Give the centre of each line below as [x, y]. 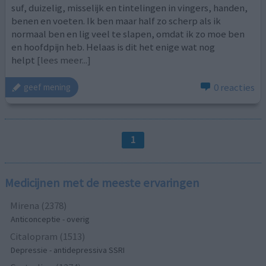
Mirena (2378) [39, 206]
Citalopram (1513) [48, 237]
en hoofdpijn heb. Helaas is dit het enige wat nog [113, 47]
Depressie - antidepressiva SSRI [68, 250]
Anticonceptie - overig [50, 219]
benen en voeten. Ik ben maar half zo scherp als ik [116, 20]
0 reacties [234, 87]
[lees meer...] [64, 60]
